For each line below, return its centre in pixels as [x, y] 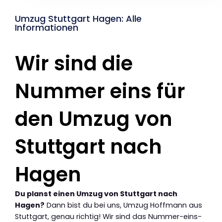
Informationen [47, 27]
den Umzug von [94, 119]
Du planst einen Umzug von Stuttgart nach [96, 194]
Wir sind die [74, 63]
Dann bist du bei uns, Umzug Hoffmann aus [123, 205]
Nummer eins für [100, 91]
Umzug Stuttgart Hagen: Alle [78, 18]
